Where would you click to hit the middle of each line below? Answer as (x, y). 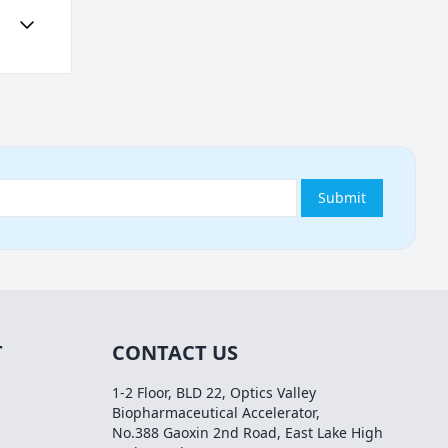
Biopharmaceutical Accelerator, (216, 413)
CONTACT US (175, 353)
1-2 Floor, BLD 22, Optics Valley (214, 393)
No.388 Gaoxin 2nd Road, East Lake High (247, 433)
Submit (342, 198)
